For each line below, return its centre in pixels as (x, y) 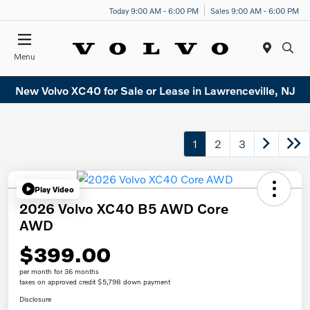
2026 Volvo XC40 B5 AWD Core (124, 209)
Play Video (54, 189)
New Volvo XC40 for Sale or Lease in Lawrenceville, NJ (155, 90)
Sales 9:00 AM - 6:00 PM (255, 10)
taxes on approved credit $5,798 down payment (95, 282)
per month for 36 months (59, 272)
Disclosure (35, 299)
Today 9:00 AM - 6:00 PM (154, 10)
